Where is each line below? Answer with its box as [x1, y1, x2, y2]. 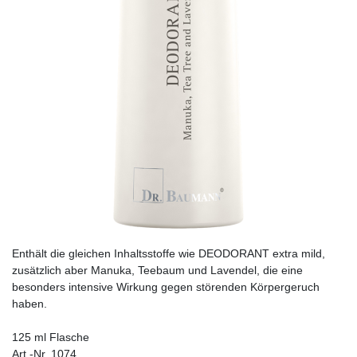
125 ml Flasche [12, 331, 89, 344]
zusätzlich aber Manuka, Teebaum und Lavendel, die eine [12, 264, 303, 277]
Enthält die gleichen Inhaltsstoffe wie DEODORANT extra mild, [12, 247, 325, 261]
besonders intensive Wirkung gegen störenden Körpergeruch [12, 280, 320, 294]
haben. [12, 297, 47, 311]
